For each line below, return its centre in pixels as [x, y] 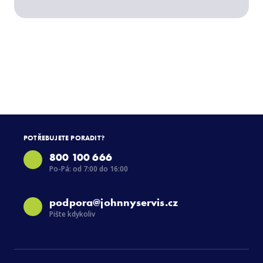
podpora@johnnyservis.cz [114, 202]
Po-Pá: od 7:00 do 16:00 [89, 168]
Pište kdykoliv [72, 214]
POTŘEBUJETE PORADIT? [64, 138]
